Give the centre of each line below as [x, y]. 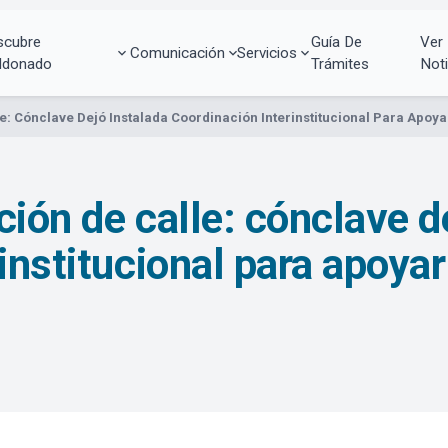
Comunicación [177, 52]
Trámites [339, 63]
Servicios [267, 52]
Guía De [336, 41]
